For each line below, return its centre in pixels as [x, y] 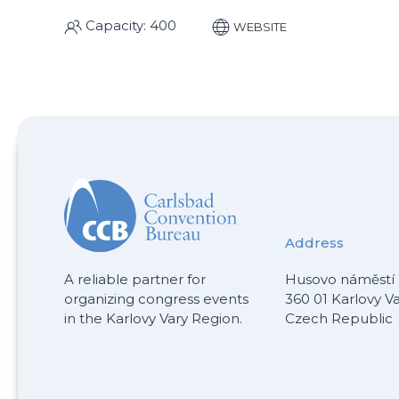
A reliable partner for [135, 279]
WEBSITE [260, 26]
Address [314, 242]
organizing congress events [156, 298]
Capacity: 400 [129, 26]
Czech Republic [339, 318]
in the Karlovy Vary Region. [153, 318]
